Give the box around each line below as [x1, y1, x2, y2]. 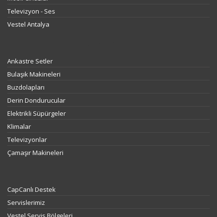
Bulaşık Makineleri [7, 69, 61, 78]
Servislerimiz [7, 198, 45, 207]
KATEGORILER [77, 38, 139, 48]
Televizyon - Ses [7, 6, 55, 15]
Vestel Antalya [7, 19, 49, 29]
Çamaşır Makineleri [7, 148, 63, 157]
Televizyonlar [7, 135, 47, 144]
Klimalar [7, 122, 31, 131]
